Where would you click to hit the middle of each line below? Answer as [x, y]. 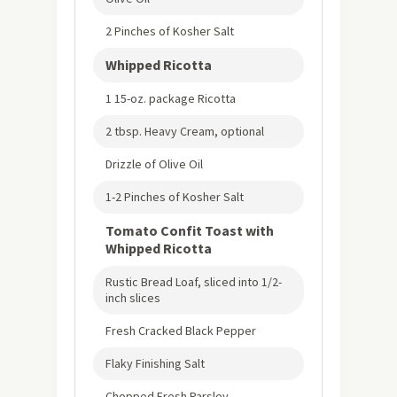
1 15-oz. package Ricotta [171, 98]
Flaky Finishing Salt [155, 363]
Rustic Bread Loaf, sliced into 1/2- [194, 281]
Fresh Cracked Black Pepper [181, 330]
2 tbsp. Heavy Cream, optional [185, 131]
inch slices [133, 297]
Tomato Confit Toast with [190, 230]
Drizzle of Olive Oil [154, 163]
